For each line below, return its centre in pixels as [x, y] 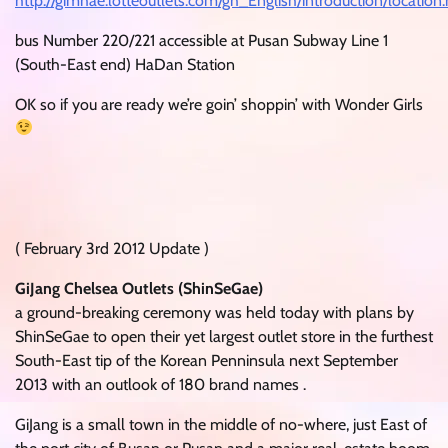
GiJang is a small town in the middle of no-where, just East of [221, 424]
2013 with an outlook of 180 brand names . [160, 384]
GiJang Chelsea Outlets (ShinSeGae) [139, 288]
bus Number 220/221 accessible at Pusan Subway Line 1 [201, 40]
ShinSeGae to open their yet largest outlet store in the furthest [224, 336]
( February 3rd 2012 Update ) [112, 248]
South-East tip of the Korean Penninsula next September [206, 360]
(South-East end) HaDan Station [125, 64]
